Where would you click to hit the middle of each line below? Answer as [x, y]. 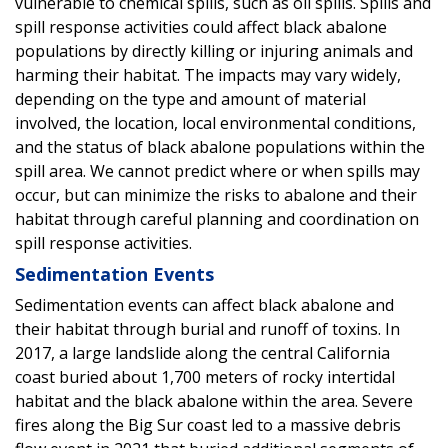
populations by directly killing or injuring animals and [214, 50]
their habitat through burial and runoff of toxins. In [207, 328]
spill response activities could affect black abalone [201, 26]
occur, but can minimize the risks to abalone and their [216, 194]
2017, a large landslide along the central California [202, 352]
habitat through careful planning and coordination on [217, 218]
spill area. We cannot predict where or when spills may [217, 170]
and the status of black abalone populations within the [220, 146]
